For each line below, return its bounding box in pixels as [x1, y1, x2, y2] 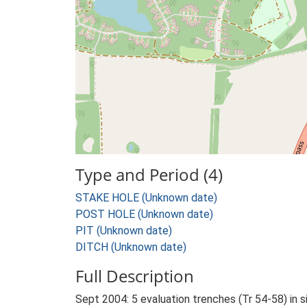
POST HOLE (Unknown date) [75, 208, 213, 221]
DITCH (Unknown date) [75, 241, 186, 254]
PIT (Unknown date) [75, 224, 172, 237]
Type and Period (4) [75, 163, 223, 186]
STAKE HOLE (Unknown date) [75, 191, 217, 204]
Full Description [75, 265, 194, 287]
